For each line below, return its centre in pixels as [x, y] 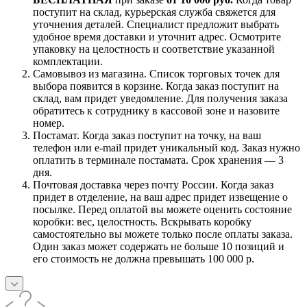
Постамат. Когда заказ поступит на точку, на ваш [147, 135]
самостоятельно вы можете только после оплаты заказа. [163, 234]
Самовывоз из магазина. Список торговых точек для [156, 73]
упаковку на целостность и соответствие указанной [154, 49]
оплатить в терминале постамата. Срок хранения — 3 [158, 160]
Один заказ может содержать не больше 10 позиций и [159, 246]
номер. [49, 123]
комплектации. [68, 61]
